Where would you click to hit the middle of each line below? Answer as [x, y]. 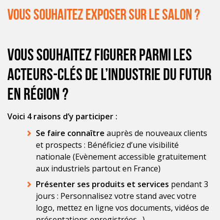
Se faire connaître [70, 133]
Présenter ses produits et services [102, 184]
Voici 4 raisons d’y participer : [62, 117]
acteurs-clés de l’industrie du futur [110, 76]
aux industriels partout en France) [98, 169]
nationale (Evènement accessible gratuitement [121, 157]
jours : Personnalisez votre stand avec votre [116, 196]
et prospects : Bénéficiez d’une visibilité [107, 145]
